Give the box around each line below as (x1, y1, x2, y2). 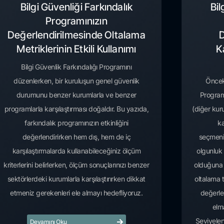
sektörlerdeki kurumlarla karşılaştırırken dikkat (7, 174, 145, 183)
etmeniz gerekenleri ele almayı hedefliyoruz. (10, 188, 143, 197)
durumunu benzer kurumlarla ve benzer (16, 90, 136, 99)
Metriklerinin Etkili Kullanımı (16, 42, 136, 55)
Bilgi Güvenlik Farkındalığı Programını (21, 62, 132, 71)
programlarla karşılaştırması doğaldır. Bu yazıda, (4, 104, 149, 113)
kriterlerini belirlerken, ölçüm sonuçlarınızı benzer (3, 160, 149, 169)
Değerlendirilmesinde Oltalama (7, 28, 145, 41)
